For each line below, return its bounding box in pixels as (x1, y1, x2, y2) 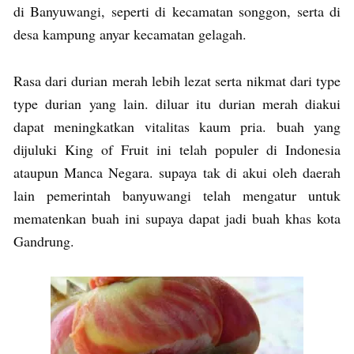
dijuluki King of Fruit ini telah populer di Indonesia (13, 139, 341, 159)
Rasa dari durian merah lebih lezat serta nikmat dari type (13, 70, 341, 90)
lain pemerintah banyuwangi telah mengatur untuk (13, 185, 341, 205)
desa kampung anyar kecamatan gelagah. (13, 24, 251, 43)
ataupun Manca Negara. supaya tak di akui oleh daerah (13, 162, 341, 182)
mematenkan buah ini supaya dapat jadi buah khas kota (13, 208, 341, 228)
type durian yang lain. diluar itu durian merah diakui (13, 93, 341, 113)
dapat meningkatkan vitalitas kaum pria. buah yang (13, 116, 341, 136)
